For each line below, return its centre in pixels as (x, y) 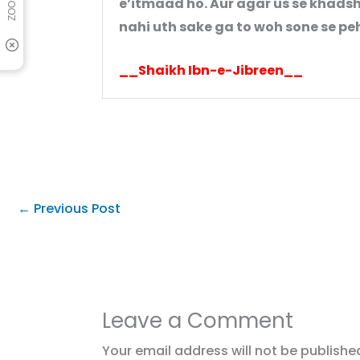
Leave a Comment (197, 320)
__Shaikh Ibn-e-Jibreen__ (211, 71)
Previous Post (76, 208)
